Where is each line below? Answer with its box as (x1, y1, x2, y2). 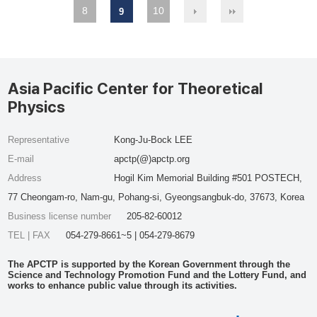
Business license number (8, 211, 115, 221)
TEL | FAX (8, 230, 54, 241)
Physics (8, 98, 66, 116)
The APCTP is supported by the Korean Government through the (8, 259, 291, 270)
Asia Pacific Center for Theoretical (8, 79, 263, 98)
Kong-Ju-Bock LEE (113, 134, 192, 145)
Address (8, 173, 42, 183)
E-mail (8, 154, 35, 164)
